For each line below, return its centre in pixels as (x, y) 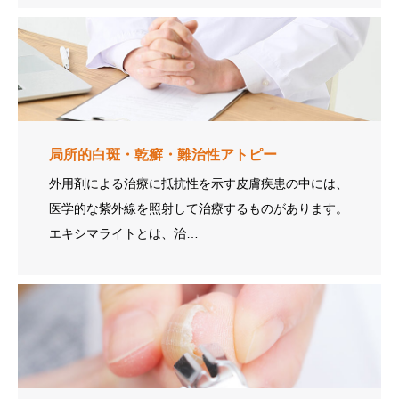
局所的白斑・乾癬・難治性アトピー (163, 154)
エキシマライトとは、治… (124, 233)
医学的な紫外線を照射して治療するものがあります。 (199, 208)
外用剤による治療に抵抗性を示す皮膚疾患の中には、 (199, 183)
